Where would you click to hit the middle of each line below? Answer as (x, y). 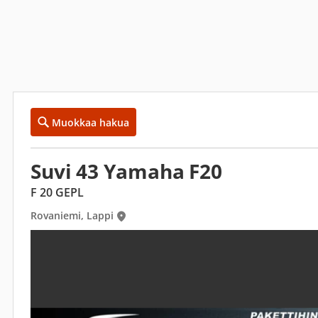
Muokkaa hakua (91, 122)
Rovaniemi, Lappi (72, 215)
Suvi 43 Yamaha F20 (127, 171)
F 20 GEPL (57, 192)
